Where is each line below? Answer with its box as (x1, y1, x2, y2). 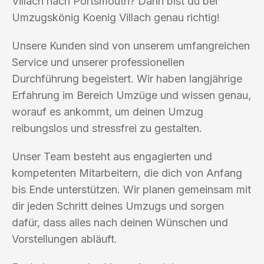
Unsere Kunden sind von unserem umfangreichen (12, 39, 250, 52)
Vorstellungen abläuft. (12, 232, 117, 245)
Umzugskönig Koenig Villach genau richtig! (12, 11, 220, 24)
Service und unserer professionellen (12, 55, 184, 68)
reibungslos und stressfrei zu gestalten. (12, 121, 202, 134)
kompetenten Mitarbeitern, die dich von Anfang (12, 166, 242, 179)
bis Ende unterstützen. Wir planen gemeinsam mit (12, 183, 251, 196)
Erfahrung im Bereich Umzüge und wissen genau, (12, 88, 251, 101)
